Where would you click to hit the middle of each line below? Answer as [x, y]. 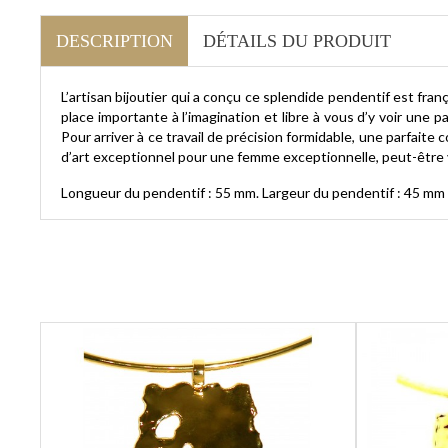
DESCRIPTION [114, 40]
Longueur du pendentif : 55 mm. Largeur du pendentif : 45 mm [253, 192]
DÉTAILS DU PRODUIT [297, 40]
